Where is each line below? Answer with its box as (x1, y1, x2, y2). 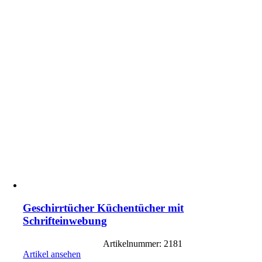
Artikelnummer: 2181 (103, 238, 182, 249)
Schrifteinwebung (23, 214, 108, 227)
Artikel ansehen (23, 249, 81, 259)
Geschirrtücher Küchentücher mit (23, 201, 184, 214)
